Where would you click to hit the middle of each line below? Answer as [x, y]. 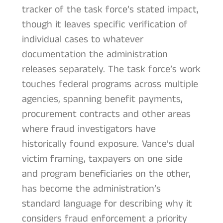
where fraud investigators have [89, 129]
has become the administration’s [91, 189]
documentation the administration [95, 54]
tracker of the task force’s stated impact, [110, 9]
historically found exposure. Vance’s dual [108, 144]
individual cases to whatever [82, 39]
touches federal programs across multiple [110, 84]
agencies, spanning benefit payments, [102, 99]
